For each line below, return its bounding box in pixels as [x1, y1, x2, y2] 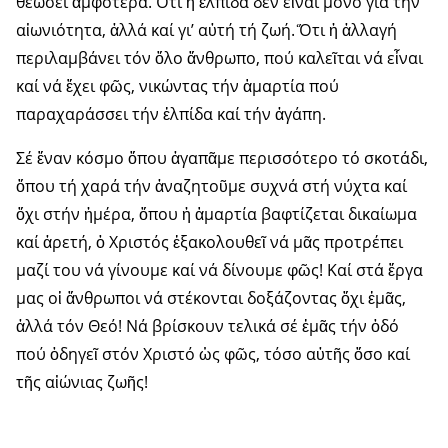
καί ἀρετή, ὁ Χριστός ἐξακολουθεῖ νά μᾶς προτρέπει [16, 231, 403, 254]
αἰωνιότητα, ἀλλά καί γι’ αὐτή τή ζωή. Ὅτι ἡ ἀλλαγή [16, 19, 397, 42]
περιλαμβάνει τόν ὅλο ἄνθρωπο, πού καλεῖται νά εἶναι [16, 47, 423, 70]
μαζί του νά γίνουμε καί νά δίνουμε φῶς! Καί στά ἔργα [16, 259, 423, 282]
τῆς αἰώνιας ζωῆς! [16, 371, 148, 394]
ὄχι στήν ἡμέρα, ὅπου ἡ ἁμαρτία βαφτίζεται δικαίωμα [16, 203, 417, 226]
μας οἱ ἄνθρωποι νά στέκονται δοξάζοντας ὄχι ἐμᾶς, [16, 287, 406, 310]
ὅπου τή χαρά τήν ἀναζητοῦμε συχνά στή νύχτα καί [16, 175, 407, 198]
